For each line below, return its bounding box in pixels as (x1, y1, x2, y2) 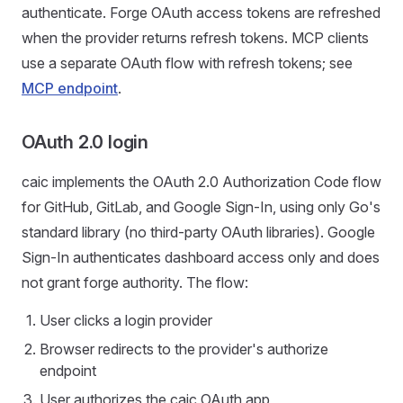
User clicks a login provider (40, 311, 212, 329)
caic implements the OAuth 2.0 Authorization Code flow (22, 173, 381, 191)
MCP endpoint (22, 79, 118, 97)
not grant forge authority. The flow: (22, 273, 248, 291)
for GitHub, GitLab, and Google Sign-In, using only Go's (22, 198, 381, 216)
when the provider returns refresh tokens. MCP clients (22, 29, 369, 47)
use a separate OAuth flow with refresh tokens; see (22, 54, 353, 72)
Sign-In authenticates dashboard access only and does (22, 248, 380, 266)
